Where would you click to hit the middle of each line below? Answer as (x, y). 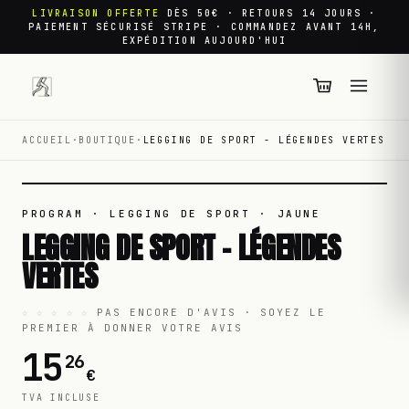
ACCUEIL (47, 140)
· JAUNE (286, 213)
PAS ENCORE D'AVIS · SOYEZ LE (211, 313)
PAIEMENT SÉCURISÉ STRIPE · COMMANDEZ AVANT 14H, (204, 27)
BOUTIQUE (107, 140)
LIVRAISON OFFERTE (96, 14)
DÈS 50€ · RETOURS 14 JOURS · (272, 14)
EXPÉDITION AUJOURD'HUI (204, 41)
